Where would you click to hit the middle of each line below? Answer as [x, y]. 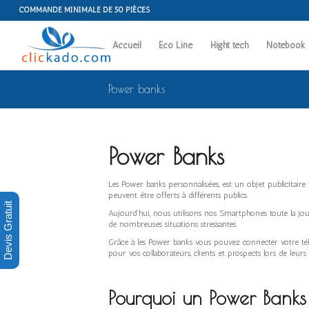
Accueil [126, 45]
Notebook [285, 45]
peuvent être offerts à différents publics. [178, 195]
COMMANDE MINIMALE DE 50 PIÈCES [84, 10]
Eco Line [175, 45]
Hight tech [229, 45]
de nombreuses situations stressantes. [173, 225]
